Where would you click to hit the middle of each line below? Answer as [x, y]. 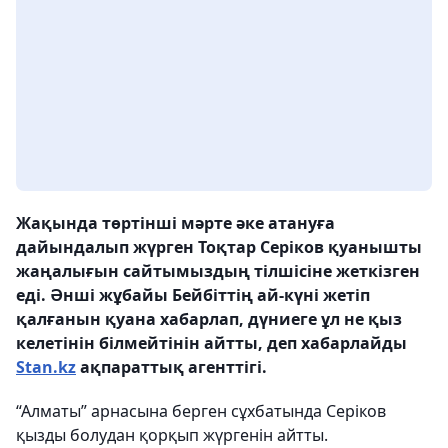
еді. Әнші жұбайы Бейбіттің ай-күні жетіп [193, 295]
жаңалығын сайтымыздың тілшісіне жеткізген [218, 271]
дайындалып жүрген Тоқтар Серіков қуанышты [219, 247]
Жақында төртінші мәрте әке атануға [175, 223]
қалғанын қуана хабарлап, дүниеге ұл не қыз [209, 319]
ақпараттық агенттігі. [171, 367]
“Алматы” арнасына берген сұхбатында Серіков [201, 411]
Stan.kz [46, 367]
